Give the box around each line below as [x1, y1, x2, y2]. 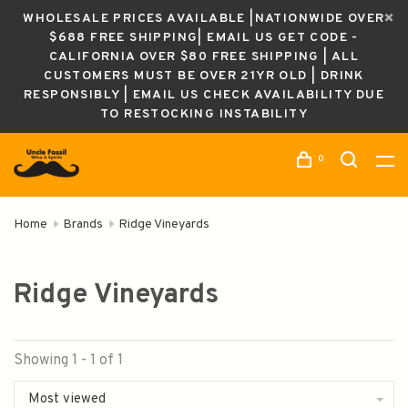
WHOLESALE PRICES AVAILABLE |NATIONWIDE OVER [23, 11, 385, 26]
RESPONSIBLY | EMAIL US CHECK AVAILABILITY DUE [24, 87, 384, 103]
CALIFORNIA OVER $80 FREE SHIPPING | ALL [48, 49, 360, 65]
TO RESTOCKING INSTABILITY [100, 107, 308, 122]
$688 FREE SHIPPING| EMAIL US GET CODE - [49, 30, 359, 46]
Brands [63, 217, 103, 232]
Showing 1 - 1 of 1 [14, 352, 123, 370]
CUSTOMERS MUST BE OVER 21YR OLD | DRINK [44, 68, 364, 84]
